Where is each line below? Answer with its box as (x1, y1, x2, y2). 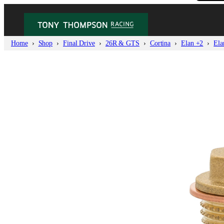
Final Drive (63, 39, 95, 47)
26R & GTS (105, 39, 139, 47)
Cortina (149, 39, 171, 47)
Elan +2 (181, 39, 203, 47)
